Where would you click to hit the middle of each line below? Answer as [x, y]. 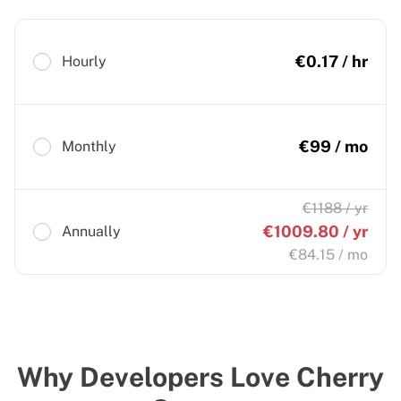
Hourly [84, 61]
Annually [91, 231]
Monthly [89, 146]
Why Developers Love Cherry [200, 377]
